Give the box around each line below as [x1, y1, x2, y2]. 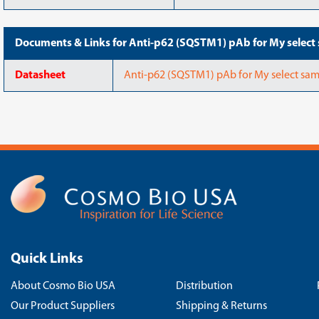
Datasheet [15, 70, 66, 81]
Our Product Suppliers [11, 300, 115, 312]
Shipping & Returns [176, 300, 267, 312]
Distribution [176, 281, 233, 292]
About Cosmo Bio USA [11, 281, 115, 292]
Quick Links [11, 252, 83, 266]
